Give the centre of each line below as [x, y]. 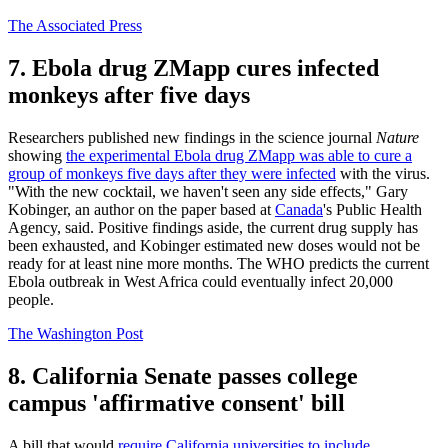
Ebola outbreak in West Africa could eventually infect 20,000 [200, 281]
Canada [299, 209]
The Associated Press [75, 26]
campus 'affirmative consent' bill [176, 402]
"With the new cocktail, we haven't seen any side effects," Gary [208, 191]
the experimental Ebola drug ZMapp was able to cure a [239, 155]
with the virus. [383, 173]
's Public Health [372, 209]
